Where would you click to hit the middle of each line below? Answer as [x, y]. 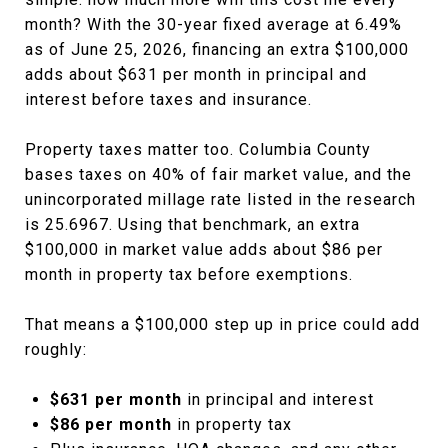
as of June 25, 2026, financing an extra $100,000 [217, 49]
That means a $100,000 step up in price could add [222, 324]
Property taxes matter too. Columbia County [198, 149]
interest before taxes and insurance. [168, 99]
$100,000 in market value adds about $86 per [204, 249]
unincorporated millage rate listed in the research [220, 199]
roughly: [56, 349]
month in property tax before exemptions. [189, 274]
